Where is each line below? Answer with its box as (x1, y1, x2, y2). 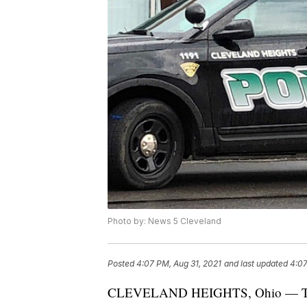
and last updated (224, 258, 288, 269)
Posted (108, 258, 136, 269)
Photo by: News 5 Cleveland (108, 216, 221, 227)
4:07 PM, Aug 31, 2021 (136, 258, 221, 269)
